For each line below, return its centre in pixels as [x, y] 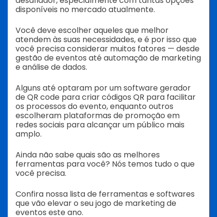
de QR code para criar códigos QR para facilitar [106, 97]
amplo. [29, 134]
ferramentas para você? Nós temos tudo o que [105, 164]
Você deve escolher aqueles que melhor [92, 30]
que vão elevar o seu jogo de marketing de [96, 203]
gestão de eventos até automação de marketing [108, 58]
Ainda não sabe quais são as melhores [88, 155]
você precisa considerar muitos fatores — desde [108, 49]
